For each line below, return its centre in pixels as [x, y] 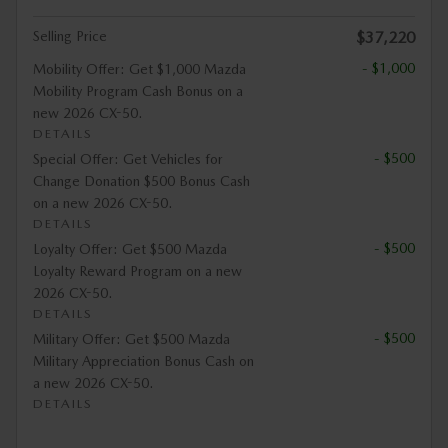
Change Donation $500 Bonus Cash [141, 181]
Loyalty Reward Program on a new [137, 271]
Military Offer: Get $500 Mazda [131, 339]
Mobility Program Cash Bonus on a [138, 91]
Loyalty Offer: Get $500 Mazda [130, 249]
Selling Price [70, 36]
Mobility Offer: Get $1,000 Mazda [139, 69]
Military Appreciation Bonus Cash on [143, 361]
